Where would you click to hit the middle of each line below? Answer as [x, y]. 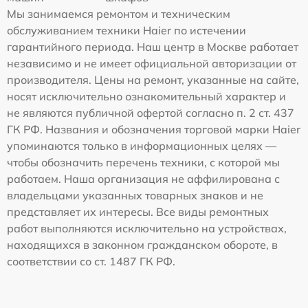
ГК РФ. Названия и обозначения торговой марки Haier [154, 130]
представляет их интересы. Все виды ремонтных [138, 212]
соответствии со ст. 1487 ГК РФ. [91, 262]
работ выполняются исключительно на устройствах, [147, 229]
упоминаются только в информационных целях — [142, 146]
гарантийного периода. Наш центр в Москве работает [153, 47]
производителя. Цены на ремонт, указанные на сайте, [153, 80]
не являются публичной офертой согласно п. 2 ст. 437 [151, 113]
